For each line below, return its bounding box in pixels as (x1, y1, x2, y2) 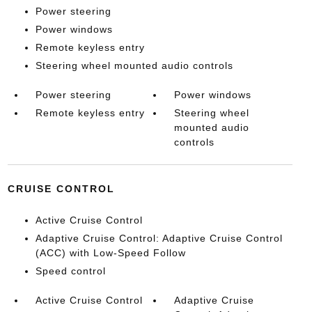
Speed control (35, 265, 106, 276)
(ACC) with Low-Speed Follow (35, 247, 186, 258)
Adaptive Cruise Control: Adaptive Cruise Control (35, 233, 283, 244)
